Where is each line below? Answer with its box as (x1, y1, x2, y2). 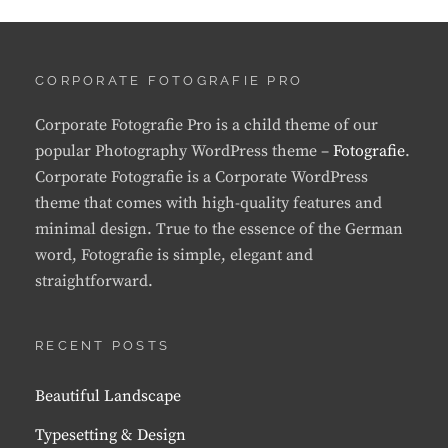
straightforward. (35, 271, 153, 292)
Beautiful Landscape (35, 386, 181, 407)
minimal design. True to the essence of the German (35, 219, 403, 240)
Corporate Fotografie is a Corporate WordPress (35, 167, 368, 188)
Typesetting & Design (35, 425, 186, 446)
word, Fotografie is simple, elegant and (35, 245, 313, 266)
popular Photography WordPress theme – (35, 141, 333, 162)
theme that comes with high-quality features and (35, 193, 382, 214)
